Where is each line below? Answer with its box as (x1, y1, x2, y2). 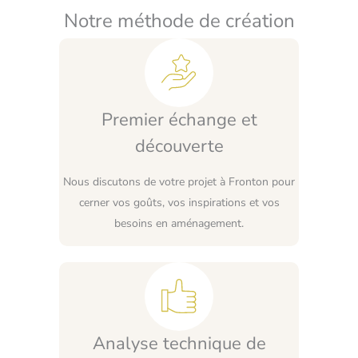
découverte (134, 133, 224, 158)
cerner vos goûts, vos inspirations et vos (78, 194, 280, 210)
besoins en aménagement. (114, 215, 244, 231)
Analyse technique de (92, 331, 266, 356)
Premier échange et (101, 107, 257, 132)
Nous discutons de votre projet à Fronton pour (63, 173, 295, 189)
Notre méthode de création (63, 7, 295, 34)
